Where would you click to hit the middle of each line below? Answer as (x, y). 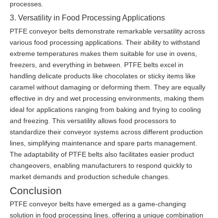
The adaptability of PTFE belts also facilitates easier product (102, 154)
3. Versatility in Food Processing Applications (87, 18)
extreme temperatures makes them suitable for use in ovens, (103, 54)
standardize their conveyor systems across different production (106, 132)
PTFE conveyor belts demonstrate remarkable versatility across (107, 31)
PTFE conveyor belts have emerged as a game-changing (98, 204)
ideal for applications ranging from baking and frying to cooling (105, 110)
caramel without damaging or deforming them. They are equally (108, 87)
